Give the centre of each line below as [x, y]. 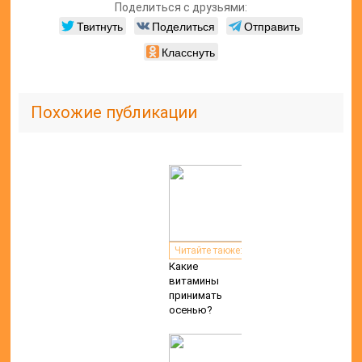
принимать [195, 296]
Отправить [271, 26]
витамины [194, 281]
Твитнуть [99, 26]
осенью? [190, 310]
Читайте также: [208, 251]
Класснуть [188, 52]
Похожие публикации [114, 113]
